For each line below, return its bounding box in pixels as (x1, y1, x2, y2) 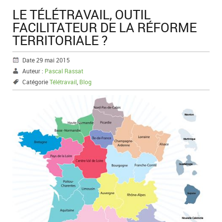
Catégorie (22, 77, 50, 86)
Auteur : (22, 66, 45, 75)
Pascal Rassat (45, 66, 83, 75)
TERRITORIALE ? (12, 31, 108, 49)
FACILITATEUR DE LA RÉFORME (12, 18, 197, 36)
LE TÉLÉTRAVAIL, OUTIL (12, 5, 151, 23)
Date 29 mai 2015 (22, 55, 70, 64)
